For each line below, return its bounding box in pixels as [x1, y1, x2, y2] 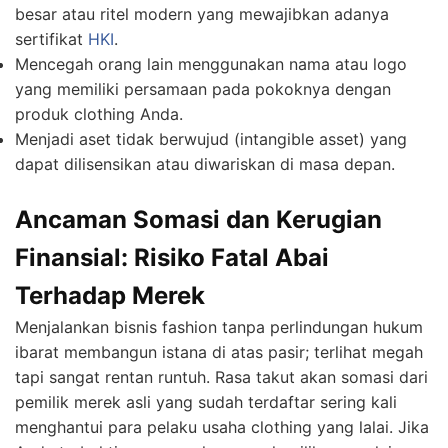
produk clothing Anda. [15, 104, 183, 125]
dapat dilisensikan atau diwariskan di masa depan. [15, 154, 395, 175]
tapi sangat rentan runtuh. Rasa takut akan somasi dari [15, 367, 428, 388]
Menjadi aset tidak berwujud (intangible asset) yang [15, 129, 407, 150]
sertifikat [15, 29, 88, 50]
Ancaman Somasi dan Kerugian [15, 205, 382, 235]
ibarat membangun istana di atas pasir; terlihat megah [15, 342, 423, 363]
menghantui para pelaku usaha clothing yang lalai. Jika [15, 417, 429, 438]
